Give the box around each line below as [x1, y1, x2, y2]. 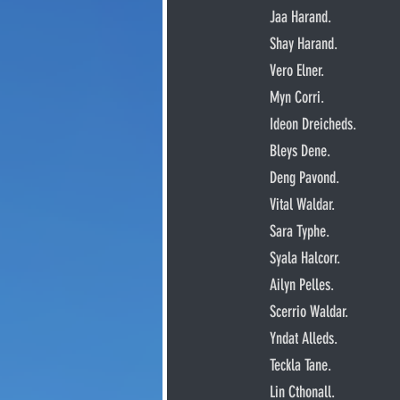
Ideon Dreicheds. [270, 114, 356, 134]
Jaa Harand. [270, 7, 331, 27]
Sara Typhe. [270, 221, 329, 241]
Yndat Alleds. [270, 329, 337, 348]
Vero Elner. [270, 61, 324, 80]
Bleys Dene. [270, 141, 330, 161]
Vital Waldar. [270, 195, 335, 214]
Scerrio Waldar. [270, 302, 348, 321]
